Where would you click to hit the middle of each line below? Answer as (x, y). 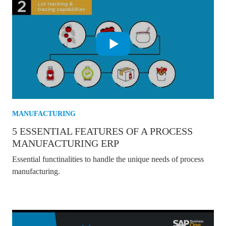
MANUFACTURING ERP (66, 144)
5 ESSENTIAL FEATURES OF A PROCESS (102, 131)
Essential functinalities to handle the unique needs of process (108, 159)
